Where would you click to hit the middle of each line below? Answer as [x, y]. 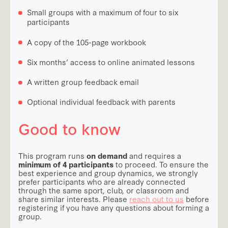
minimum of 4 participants [66, 164]
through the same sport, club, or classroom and [104, 190]
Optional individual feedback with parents [101, 102]
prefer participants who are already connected [102, 182]
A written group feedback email [83, 82]
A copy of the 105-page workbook [87, 42]
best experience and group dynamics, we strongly [108, 173]
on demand [107, 156]
